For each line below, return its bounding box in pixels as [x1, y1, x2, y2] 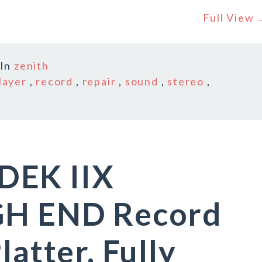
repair [82, 75, 116, 88]
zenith [14, 59, 49, 72]
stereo [167, 75, 204, 88]
